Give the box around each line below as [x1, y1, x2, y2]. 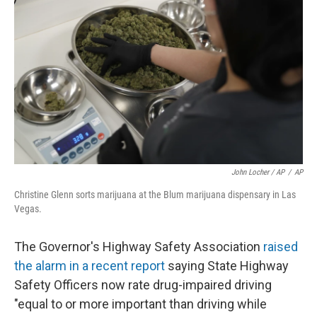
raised [260, 239, 298, 254]
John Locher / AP [231, 168, 284, 177]
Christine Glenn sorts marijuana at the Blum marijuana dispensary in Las [14, 189, 296, 200]
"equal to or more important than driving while [14, 296, 267, 311]
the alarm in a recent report [14, 258, 165, 273]
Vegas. [14, 203, 42, 214]
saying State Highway [165, 258, 289, 273]
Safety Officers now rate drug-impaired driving [14, 277, 272, 292]
